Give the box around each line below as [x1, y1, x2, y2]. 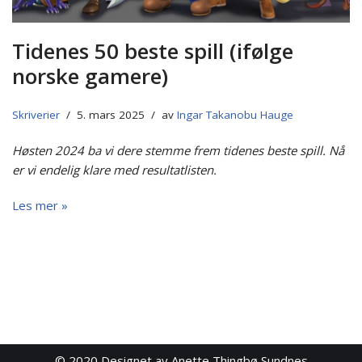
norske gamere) [12, 61, 168, 91]
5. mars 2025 [77, 107, 145, 123]
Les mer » [12, 197, 68, 214]
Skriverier [12, 107, 60, 123]
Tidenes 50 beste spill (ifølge [12, 36, 293, 66]
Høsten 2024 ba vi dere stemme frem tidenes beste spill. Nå [12, 142, 344, 159]
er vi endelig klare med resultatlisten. [12, 162, 217, 179]
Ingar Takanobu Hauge [177, 107, 293, 123]
